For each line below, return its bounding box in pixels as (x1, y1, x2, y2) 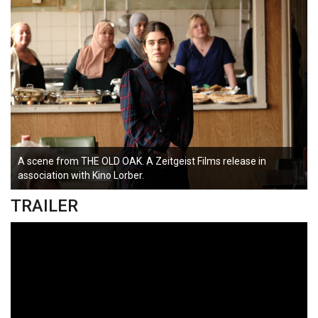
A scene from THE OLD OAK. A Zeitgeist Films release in (18, 155, 266, 167)
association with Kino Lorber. (18, 169, 144, 181)
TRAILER (11, 195, 78, 216)
